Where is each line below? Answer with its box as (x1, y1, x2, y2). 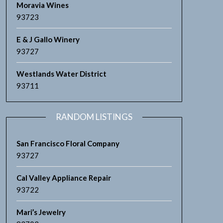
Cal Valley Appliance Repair (16, 173, 111, 182)
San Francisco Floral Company (16, 139, 119, 148)
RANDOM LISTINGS (55, 111, 132, 122)
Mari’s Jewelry (16, 208, 66, 217)
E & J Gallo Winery (16, 35, 80, 44)
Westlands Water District (16, 69, 107, 78)
